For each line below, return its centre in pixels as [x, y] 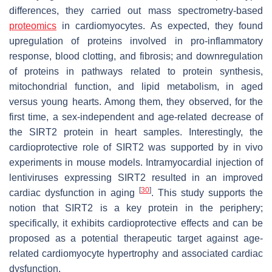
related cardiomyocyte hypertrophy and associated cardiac [136, 254]
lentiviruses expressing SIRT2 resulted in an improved [136, 178]
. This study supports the [207, 193]
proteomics [33, 26]
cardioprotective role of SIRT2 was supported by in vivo [136, 148]
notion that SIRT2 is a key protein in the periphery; [136, 208]
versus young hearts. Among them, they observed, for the [136, 102]
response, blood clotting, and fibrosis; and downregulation [136, 56]
